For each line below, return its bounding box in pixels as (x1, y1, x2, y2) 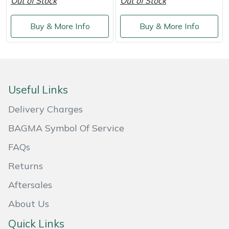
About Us (8, 198, 49, 210)
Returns (8, 160, 43, 172)
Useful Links (8, 83, 68, 97)
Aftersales (8, 179, 52, 191)
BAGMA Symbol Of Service (8, 122, 124, 134)
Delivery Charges (8, 103, 83, 116)
